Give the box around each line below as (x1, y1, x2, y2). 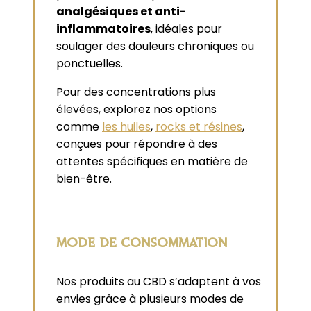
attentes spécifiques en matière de (56, 153, 248, 170)
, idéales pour (151, 21, 222, 37)
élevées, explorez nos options (56, 101, 217, 118)
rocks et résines (155, 119, 242, 135)
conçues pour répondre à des (56, 136, 217, 153)
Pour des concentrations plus (56, 84, 216, 101)
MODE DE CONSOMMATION (56, 237, 227, 251)
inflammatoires (56, 21, 151, 37)
